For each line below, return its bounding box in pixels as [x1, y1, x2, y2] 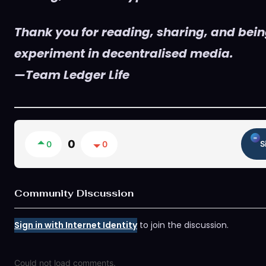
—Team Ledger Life [14, 66, 129, 84]
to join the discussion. [137, 219, 229, 232]
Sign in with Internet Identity [14, 219, 137, 232]
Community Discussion [14, 187, 134, 200]
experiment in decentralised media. [14, 45, 233, 62]
